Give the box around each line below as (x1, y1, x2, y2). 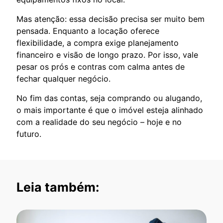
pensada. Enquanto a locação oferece (16, 25, 159, 36)
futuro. (16, 128, 41, 139)
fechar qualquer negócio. (16, 73, 111, 84)
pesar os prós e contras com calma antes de (16, 61, 185, 72)
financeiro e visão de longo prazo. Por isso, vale (16, 49, 198, 60)
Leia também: (16, 179, 99, 195)
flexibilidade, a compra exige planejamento (16, 37, 179, 48)
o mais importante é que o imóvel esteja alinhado (16, 105, 203, 115)
